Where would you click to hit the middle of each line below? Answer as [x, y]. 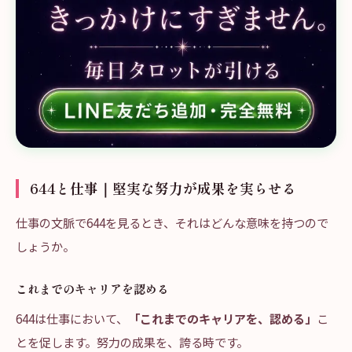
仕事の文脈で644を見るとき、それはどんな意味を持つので [172, 222]
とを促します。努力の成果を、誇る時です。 [132, 342]
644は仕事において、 [72, 318]
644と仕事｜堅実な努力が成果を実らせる [163, 188]
